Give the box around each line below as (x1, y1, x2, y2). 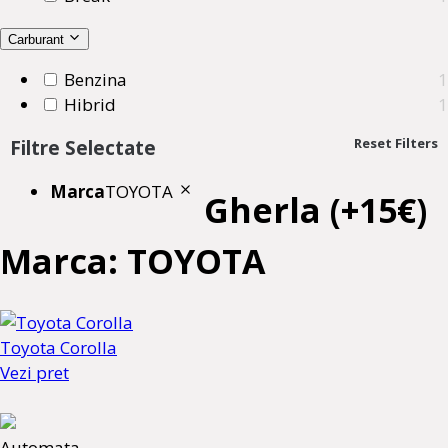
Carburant (8, 32, 68, 47)
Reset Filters (354, 134, 438, 152)
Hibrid (64, 93, 116, 116)
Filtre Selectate (10, 135, 156, 161)
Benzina (64, 68, 127, 91)
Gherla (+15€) (204, 186, 427, 233)
